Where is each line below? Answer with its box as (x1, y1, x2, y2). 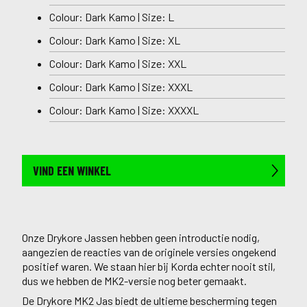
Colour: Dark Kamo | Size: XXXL (49, 80, 193, 93)
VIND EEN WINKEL (33, 163, 111, 178)
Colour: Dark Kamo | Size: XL (49, 34, 180, 47)
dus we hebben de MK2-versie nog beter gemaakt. (22, 274, 247, 287)
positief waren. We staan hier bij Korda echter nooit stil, (22, 260, 275, 273)
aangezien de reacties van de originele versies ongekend (22, 245, 276, 258)
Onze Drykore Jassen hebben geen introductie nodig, (22, 231, 260, 244)
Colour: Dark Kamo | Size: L (49, 10, 174, 23)
